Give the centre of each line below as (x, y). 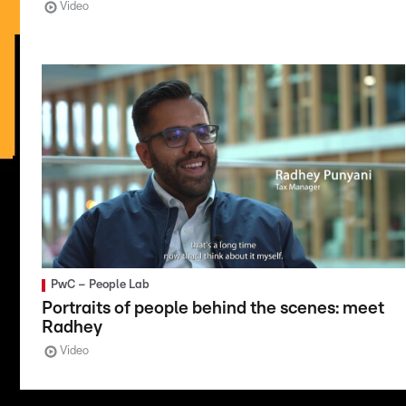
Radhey (72, 328)
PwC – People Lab (100, 285)
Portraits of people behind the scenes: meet (213, 309)
